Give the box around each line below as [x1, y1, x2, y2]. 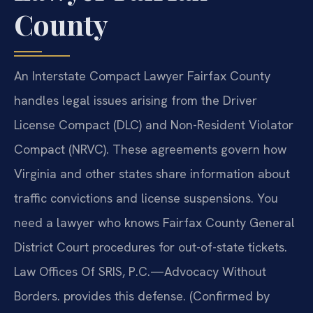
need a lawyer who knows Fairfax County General [14, 214, 295, 231]
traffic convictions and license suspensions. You [14, 190, 278, 207]
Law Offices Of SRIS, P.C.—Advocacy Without [14, 263, 266, 280]
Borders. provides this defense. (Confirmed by [14, 288, 270, 305]
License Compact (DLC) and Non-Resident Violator [14, 117, 293, 133]
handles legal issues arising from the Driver [14, 92, 257, 109]
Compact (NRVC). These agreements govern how [14, 141, 286, 158]
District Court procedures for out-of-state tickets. [14, 239, 287, 256]
